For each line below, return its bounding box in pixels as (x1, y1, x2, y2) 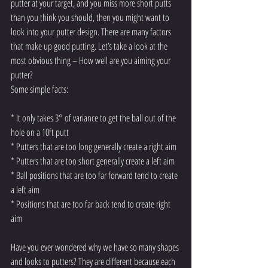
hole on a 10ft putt (11, 126, 69, 139)
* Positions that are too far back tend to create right (11, 197, 172, 211)
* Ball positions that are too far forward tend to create (11, 169, 179, 182)
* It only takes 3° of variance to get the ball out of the (11, 111, 178, 124)
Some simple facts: (11, 83, 71, 96)
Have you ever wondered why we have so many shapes (11, 240, 181, 254)
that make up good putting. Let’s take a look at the (11, 39, 169, 53)
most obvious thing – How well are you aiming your (11, 54, 172, 67)
